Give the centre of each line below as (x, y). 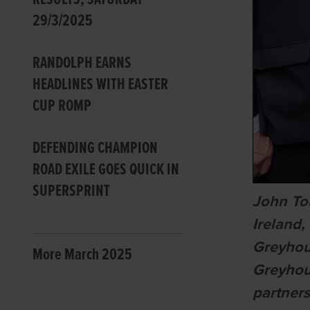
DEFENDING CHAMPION (95, 148)
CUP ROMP (62, 106)
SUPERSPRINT (72, 191)
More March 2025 (83, 255)
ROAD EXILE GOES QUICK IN (106, 170)
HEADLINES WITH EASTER (101, 84)
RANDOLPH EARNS (82, 63)
